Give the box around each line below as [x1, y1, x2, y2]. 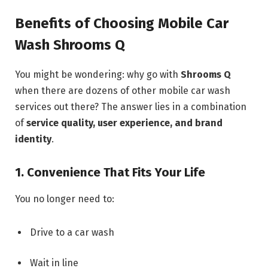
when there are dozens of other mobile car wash [15, 84, 230, 96]
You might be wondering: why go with [15, 68, 181, 80]
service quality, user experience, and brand [26, 117, 223, 129]
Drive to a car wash [30, 226, 114, 238]
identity [15, 133, 51, 145]
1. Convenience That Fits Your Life [15, 165, 205, 180]
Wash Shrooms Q [15, 36, 125, 53]
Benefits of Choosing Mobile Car [15, 14, 229, 32]
